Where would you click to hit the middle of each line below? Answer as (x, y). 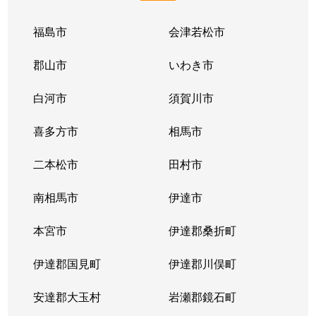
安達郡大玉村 (67, 296)
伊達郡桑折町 (202, 230)
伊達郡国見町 (67, 263)
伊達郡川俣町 (202, 263)
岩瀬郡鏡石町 (202, 296)
